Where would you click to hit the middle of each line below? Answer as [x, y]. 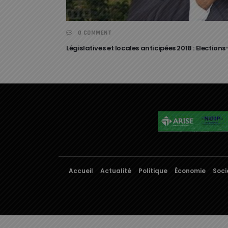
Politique [153, 171]
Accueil [81, 171]
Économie [190, 171]
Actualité [116, 171]
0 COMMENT [94, 33]
